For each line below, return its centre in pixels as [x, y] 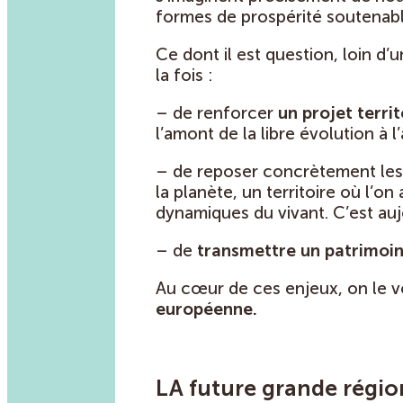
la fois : [184, 75]
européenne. [206, 309]
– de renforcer [217, 112]
